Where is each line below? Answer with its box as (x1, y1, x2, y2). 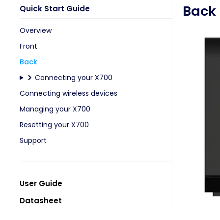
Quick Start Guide (20, 3, 90, 14)
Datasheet (20, 195, 62, 206)
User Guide (20, 178, 62, 189)
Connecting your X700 (34, 73, 112, 82)
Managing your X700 (20, 104, 90, 114)
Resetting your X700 (20, 120, 89, 130)
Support (20, 136, 47, 145)
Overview (20, 26, 52, 35)
